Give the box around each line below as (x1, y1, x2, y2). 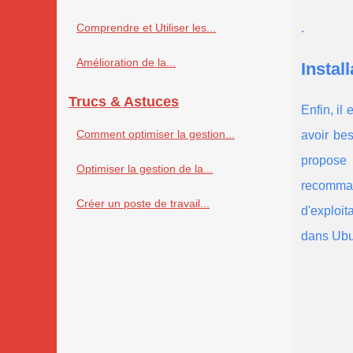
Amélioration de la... (76, 56, 176, 69)
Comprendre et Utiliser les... (76, 21, 216, 35)
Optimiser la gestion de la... (76, 162, 213, 176)
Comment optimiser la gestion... (76, 128, 235, 141)
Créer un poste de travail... (76, 197, 210, 210)
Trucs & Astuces (69, 94, 179, 110)
